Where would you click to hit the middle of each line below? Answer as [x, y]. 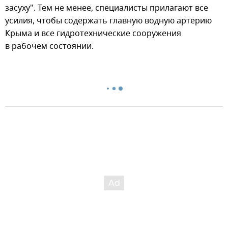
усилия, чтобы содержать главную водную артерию [108, 21]
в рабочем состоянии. [49, 46]
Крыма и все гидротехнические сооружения [93, 34]
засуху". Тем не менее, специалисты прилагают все [107, 8]
